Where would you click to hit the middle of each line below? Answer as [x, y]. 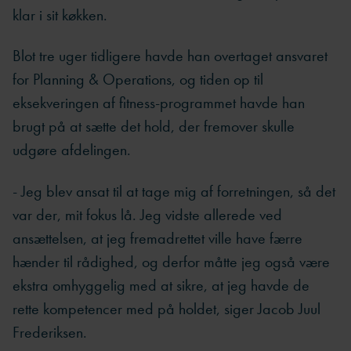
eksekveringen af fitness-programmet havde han [159, 103]
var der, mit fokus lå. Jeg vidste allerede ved [147, 214]
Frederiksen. [50, 332]
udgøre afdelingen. [72, 150]
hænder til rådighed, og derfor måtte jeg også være [171, 261]
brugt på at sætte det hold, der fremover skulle [154, 127]
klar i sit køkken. [60, 14]
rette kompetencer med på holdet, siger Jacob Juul [166, 308]
